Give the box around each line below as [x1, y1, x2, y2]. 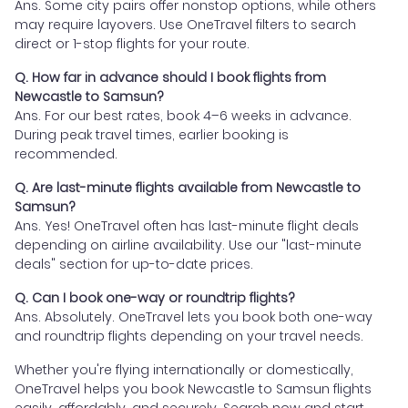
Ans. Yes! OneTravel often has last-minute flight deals [15, 217, 359, 236]
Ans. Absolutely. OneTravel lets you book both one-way [15, 308, 372, 327]
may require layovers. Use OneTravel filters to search [15, 15, 356, 35]
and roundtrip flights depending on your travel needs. [15, 327, 363, 346]
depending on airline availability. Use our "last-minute [15, 236, 362, 255]
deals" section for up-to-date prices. [15, 255, 253, 274]
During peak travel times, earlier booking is [15, 126, 289, 145]
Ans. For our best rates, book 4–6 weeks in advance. [15, 107, 352, 126]
